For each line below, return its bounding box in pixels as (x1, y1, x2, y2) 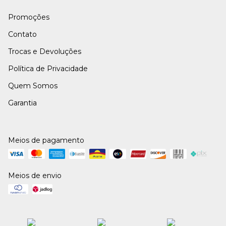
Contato (8, 30, 37, 39)
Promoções (8, 13, 49, 22)
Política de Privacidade (8, 64, 88, 74)
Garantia (8, 98, 37, 108)
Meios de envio (8, 171, 62, 181)
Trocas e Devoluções (8, 47, 81, 56)
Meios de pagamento (8, 136, 84, 145)
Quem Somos (8, 81, 58, 91)
